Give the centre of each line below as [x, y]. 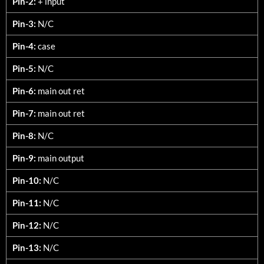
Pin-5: [24, 68]
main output [60, 158]
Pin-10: [27, 180]
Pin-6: [24, 90]
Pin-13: [27, 247]
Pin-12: [27, 225]
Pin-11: [27, 202]
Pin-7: [24, 113]
